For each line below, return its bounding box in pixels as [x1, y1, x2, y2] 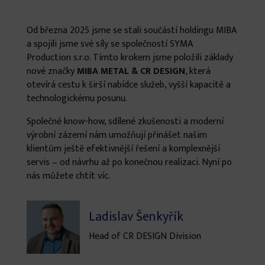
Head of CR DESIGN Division [88, 228, 201, 245]
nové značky [26, 63, 77, 80]
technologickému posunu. [26, 91, 127, 107]
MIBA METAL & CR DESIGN [76, 63, 185, 80]
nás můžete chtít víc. [26, 168, 110, 185]
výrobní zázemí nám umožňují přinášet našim [26, 127, 207, 144]
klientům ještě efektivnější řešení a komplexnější [26, 141, 220, 157]
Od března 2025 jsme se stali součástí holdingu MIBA [26, 22, 237, 39]
